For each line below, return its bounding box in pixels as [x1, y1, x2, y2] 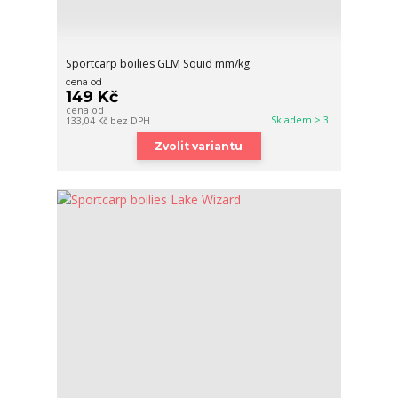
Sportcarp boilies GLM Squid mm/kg [66, 55, 251, 71]
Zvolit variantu [155, 139, 243, 153]
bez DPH [110, 114, 151, 127]
